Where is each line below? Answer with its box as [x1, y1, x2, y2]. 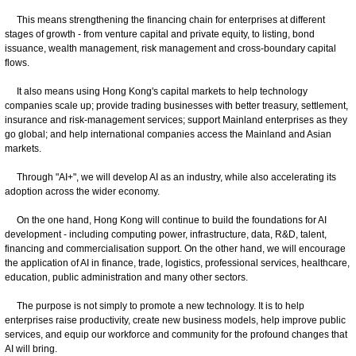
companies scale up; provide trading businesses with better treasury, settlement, [5, 99, 348, 111]
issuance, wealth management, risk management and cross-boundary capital [5, 42, 336, 54]
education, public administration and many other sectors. [5, 271, 248, 283]
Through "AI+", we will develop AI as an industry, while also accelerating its [5, 171, 336, 183]
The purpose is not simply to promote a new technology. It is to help [5, 300, 304, 311]
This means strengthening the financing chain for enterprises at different [5, 14, 325, 25]
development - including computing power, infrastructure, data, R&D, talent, [5, 228, 327, 240]
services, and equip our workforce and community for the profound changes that [5, 328, 347, 340]
